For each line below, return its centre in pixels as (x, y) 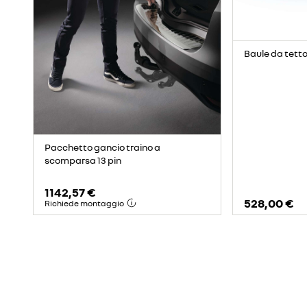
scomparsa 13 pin (83, 160)
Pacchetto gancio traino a (102, 147)
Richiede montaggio (84, 203)
